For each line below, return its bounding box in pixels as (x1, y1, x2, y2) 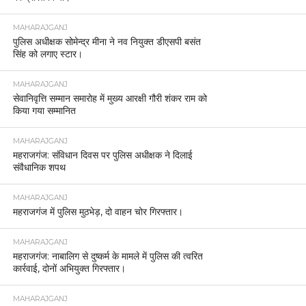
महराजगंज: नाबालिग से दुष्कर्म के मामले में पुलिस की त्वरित (12, 250, 203, 263)
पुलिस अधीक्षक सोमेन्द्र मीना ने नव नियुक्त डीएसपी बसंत (12, 36, 201, 48)
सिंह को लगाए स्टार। (12, 48, 83, 61)
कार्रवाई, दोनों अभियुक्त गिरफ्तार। (12, 262, 126, 275)
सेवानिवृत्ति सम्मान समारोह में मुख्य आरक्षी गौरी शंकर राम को (12, 92, 207, 105)
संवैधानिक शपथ (12, 161, 66, 174)
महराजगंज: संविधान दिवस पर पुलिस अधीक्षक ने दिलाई (12, 149, 193, 162)
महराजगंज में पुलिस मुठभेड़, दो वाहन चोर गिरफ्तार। (12, 206, 183, 219)
